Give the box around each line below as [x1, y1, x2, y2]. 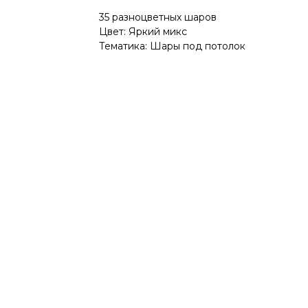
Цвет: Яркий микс [99, 25, 187, 38]
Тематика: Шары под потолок [99, 40, 245, 53]
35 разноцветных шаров [99, 11, 217, 24]
